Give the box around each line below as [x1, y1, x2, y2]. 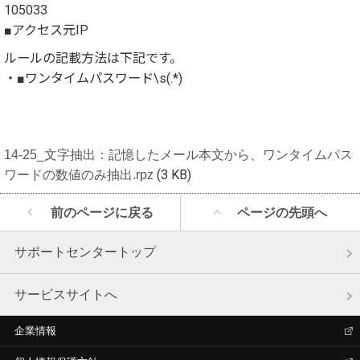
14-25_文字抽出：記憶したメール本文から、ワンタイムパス [4, 146, 353, 162]
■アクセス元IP [4, 22, 88, 38]
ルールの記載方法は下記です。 [4, 50, 182, 66]
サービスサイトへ [14, 287, 117, 302]
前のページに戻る [50, 204, 153, 219]
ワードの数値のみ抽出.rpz [4, 166, 153, 182]
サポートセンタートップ [14, 244, 156, 260]
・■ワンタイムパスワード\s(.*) [4, 70, 182, 86]
